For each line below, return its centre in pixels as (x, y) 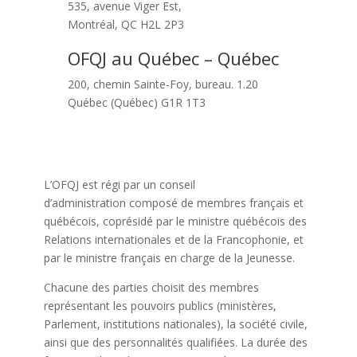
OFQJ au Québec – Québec (173, 58)
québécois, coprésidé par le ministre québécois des (175, 221)
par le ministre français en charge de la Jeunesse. (169, 257)
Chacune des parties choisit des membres (151, 287)
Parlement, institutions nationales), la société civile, (175, 324)
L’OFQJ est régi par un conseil (119, 184)
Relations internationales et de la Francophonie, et (173, 239)
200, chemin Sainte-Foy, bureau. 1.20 (163, 84)
